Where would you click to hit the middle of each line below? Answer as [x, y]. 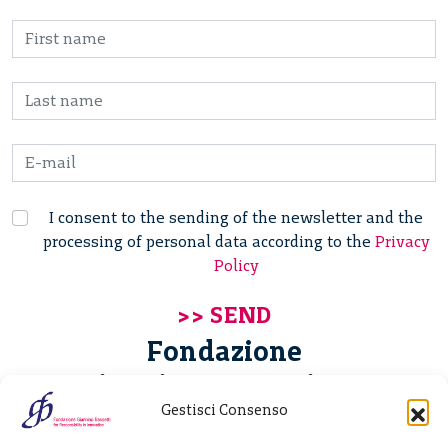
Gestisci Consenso [224, 410]
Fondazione [224, 351]
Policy [236, 266]
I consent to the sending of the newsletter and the [236, 218]
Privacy [402, 242]
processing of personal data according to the [208, 242]
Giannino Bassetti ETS [224, 385]
